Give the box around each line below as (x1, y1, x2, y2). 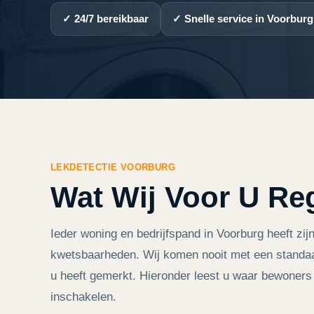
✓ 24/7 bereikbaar (62, 13, 149, 25)
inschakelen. (50, 290, 116, 303)
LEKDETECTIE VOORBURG (50, 162, 175, 172)
